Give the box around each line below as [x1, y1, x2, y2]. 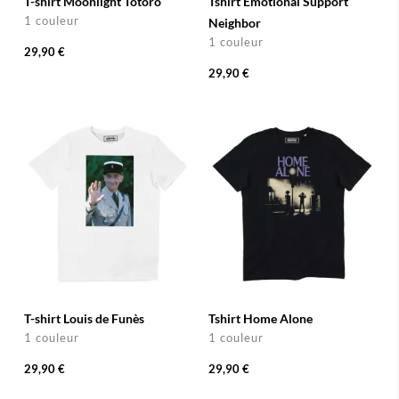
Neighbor [208, 14, 261, 30]
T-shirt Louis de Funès [23, 310, 144, 326]
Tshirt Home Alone [208, 310, 313, 326]
